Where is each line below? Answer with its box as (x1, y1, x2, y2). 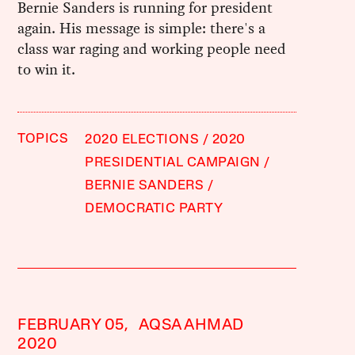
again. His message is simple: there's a (17, 17, 266, 40)
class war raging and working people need (17, 38, 287, 60)
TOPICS (17, 132, 69, 147)
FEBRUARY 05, (17, 318, 129, 334)
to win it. (17, 59, 76, 81)
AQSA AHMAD (138, 318, 244, 334)
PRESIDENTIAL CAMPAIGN (85, 156, 261, 170)
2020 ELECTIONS (85, 133, 200, 147)
